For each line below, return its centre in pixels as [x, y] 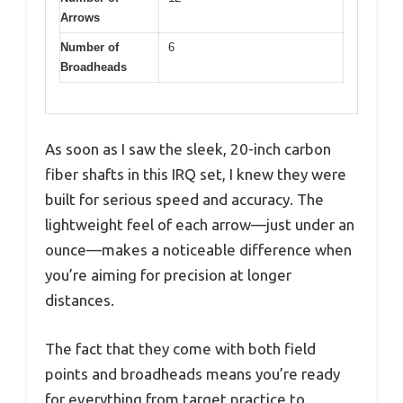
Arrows [80, 17]
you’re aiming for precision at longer [168, 275]
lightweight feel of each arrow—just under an [200, 225]
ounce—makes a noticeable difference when [198, 250]
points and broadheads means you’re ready [193, 373]
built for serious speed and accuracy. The [184, 200]
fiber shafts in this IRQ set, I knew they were [196, 175]
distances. [80, 300]
